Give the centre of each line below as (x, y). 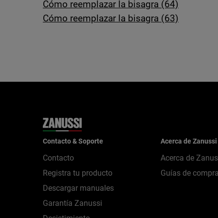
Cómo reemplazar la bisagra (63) (111, 18)
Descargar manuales (78, 188)
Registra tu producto (78, 173)
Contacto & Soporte (73, 141)
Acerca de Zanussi (189, 141)
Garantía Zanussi (73, 203)
